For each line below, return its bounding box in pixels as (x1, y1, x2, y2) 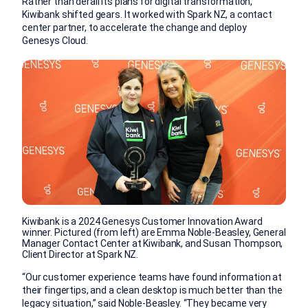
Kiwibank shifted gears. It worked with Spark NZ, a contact (22, 9, 272, 21)
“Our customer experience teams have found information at (22, 271, 283, 283)
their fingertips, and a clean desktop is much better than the (22, 284, 283, 296)
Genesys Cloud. (22, 35, 89, 47)
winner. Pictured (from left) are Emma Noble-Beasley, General (22, 226, 286, 238)
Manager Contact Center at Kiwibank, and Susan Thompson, (22, 237, 283, 249)
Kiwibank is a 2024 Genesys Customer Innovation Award (22, 215, 263, 227)
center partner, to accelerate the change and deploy (22, 22, 247, 34)
